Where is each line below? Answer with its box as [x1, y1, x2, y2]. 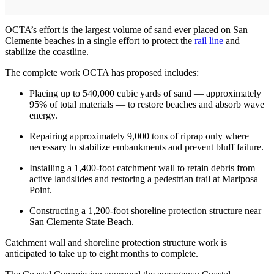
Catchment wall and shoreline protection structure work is [5, 237, 227, 248]
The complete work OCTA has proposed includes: [5, 67, 199, 78]
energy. [29, 110, 57, 121]
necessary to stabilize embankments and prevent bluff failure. [29, 142, 264, 153]
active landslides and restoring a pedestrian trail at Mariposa [29, 174, 258, 185]
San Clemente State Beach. [29, 217, 136, 228]
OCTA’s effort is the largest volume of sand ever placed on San [5, 24, 248, 35]
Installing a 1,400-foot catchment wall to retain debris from [29, 163, 255, 174]
